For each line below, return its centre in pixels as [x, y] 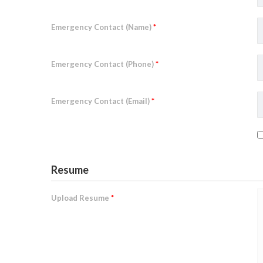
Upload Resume [81, 198]
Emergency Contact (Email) [101, 101]
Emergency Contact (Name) [102, 27]
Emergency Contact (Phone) [103, 64]
